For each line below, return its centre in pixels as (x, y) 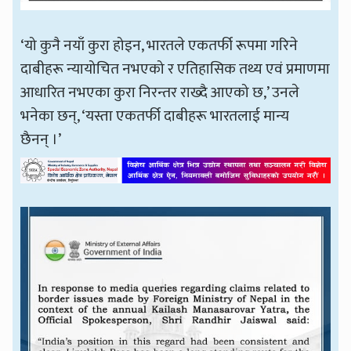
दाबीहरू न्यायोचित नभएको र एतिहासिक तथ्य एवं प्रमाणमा (175, 69)
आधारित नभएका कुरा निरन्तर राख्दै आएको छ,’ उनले (160, 92)
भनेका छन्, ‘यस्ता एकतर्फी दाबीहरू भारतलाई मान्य (155, 116)
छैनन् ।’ (41, 139)
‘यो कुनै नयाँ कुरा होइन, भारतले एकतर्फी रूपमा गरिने (159, 45)
